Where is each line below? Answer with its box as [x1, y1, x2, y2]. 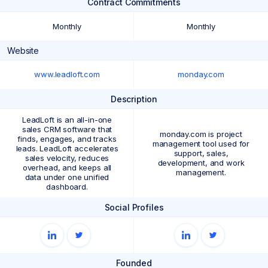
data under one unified [25, 172, 109, 182]
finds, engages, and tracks [17, 134, 117, 144]
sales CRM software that [22, 124, 112, 134]
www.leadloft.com [34, 69, 100, 79]
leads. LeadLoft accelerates [16, 144, 118, 153]
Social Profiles [104, 202, 164, 212]
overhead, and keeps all [22, 163, 112, 172]
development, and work [157, 158, 245, 167]
